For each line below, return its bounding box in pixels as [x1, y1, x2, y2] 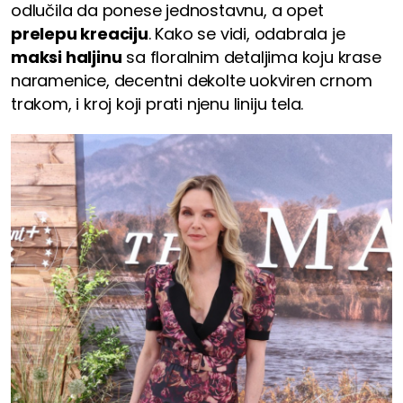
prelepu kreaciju [11, 22, 148, 46]
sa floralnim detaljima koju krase [121, 46, 381, 69]
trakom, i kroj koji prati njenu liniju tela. [11, 93, 304, 116]
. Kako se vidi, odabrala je [148, 22, 345, 46]
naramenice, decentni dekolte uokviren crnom [11, 69, 372, 93]
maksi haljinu [11, 46, 122, 69]
